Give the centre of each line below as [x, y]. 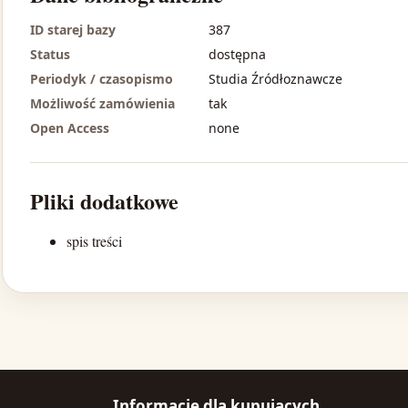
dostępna [237, 55]
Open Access [70, 128]
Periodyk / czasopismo [102, 79]
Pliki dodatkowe [104, 201]
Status [50, 55]
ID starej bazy [73, 30]
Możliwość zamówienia [102, 104]
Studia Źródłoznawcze [275, 79]
